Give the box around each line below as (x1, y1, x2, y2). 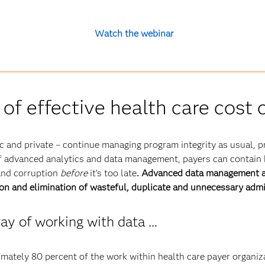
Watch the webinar (94, 28, 174, 39)
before (60, 167, 88, 179)
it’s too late (87, 167, 137, 179)
